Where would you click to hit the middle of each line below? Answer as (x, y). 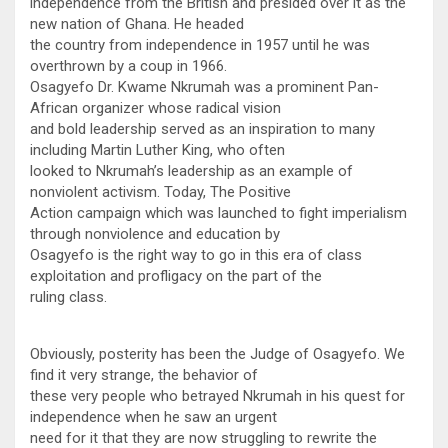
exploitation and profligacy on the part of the (176, 275)
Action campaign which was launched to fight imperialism (218, 212)
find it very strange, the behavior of (144, 374)
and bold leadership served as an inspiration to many (202, 128)
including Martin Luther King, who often (157, 149)
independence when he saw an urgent (153, 416)
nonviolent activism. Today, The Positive (160, 191)
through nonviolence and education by (155, 233)
